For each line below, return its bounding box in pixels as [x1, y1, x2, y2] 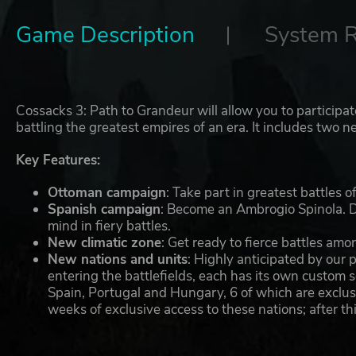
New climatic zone [48, 234, 162, 253]
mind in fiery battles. [48, 217, 172, 236]
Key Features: [16, 151, 101, 170]
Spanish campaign [48, 200, 161, 219]
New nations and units [48, 250, 188, 269]
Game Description [16, 20, 195, 51]
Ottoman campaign [48, 184, 167, 203]
